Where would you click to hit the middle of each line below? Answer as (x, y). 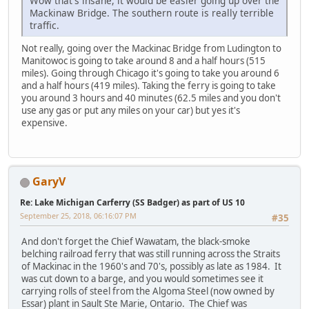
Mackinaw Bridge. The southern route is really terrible (152, 12)
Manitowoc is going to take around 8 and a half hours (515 (143, 60)
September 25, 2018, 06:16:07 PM (78, 216)
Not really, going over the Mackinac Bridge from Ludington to (151, 48)
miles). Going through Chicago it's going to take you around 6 (150, 73)
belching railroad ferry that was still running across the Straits (151, 254)
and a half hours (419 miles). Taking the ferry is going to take (149, 85)
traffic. (44, 25)
